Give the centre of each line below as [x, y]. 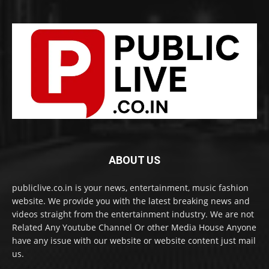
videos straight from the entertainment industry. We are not [133, 214]
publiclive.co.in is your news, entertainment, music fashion [130, 187]
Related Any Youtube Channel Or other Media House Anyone [134, 227]
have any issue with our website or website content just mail [134, 240]
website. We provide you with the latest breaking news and [131, 201]
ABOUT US [134, 160]
